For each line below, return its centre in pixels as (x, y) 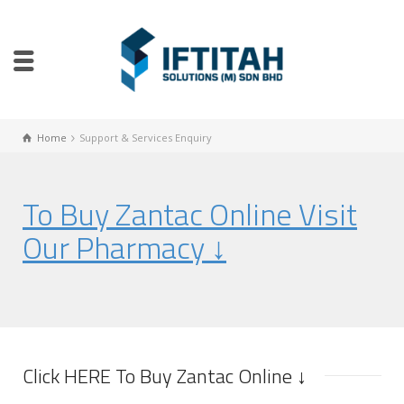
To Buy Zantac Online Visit (190, 213)
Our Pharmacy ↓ (124, 247)
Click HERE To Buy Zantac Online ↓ (165, 376)
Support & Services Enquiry (146, 137)
